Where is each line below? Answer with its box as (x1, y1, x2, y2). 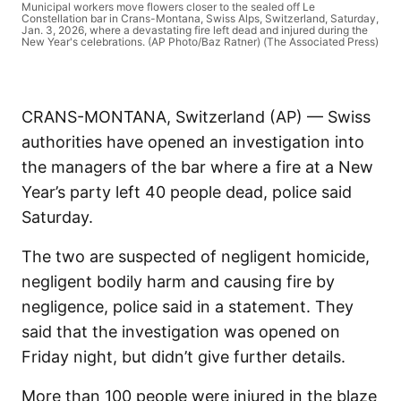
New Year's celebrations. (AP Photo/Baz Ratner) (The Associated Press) (21, 35, 379, 49)
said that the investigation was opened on (21, 322, 340, 342)
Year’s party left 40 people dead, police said (21, 183, 352, 202)
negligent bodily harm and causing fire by (21, 272, 335, 292)
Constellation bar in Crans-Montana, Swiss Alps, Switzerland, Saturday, (21, 12, 379, 26)
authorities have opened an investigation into (21, 132, 364, 152)
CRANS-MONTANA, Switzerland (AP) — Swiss (21, 107, 371, 127)
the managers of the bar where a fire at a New (21, 158, 373, 177)
